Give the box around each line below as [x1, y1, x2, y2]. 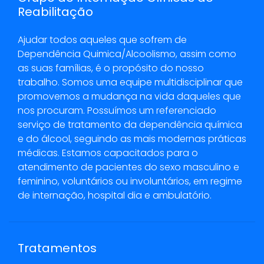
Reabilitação [18, 4, 93, 21]
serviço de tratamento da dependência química [18, 118, 242, 132]
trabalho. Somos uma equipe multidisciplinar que [18, 75, 243, 90]
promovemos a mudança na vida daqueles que [18, 90, 241, 104]
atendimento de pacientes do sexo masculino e [18, 160, 239, 174]
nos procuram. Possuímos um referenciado [18, 104, 216, 118]
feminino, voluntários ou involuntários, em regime [18, 174, 242, 189]
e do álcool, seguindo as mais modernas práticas [18, 132, 246, 146]
